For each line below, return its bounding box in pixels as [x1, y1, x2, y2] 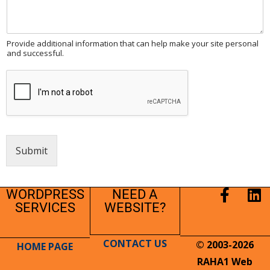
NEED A [112, 186, 158, 202]
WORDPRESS [5, 186, 84, 202]
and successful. [7, 48, 64, 59]
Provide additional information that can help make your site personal [7, 38, 259, 49]
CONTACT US [102, 236, 167, 250]
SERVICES [14, 199, 75, 216]
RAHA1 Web [197, 255, 253, 269]
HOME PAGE [17, 239, 74, 253]
